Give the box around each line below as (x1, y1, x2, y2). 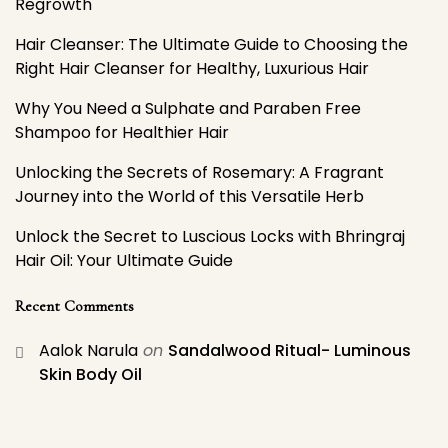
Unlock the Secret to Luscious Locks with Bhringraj (15, 225, 405, 248)
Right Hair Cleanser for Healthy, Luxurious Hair (15, 57, 369, 80)
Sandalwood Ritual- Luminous (168, 339, 411, 362)
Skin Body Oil (39, 363, 142, 386)
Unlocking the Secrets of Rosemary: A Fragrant (15, 161, 384, 184)
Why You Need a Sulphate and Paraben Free (15, 97, 361, 120)
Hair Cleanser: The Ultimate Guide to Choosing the (15, 33, 408, 56)
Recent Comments (15, 296, 134, 316)
